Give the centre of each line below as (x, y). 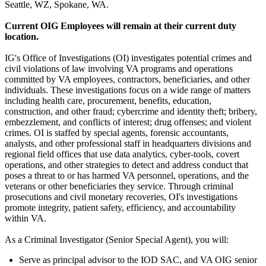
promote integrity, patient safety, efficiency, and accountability (120, 208)
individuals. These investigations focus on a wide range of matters (128, 90)
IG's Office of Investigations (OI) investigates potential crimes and (128, 58)
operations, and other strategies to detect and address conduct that (126, 165)
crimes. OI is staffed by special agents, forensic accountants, (117, 133)
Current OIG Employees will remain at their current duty (121, 26)
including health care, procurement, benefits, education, (108, 101)
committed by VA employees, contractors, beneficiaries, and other (127, 80)
